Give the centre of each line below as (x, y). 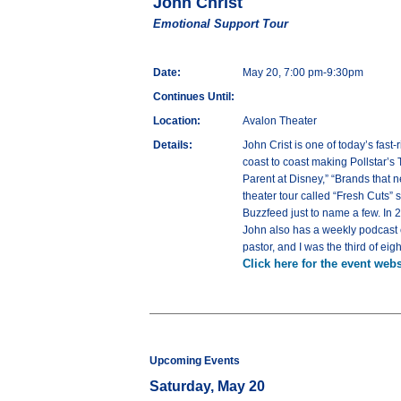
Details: (173, 145)
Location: (177, 121)
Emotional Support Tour (221, 24)
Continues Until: (194, 97)
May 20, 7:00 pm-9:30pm (303, 73)
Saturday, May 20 (207, 387)
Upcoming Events (195, 361)
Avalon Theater (280, 121)
